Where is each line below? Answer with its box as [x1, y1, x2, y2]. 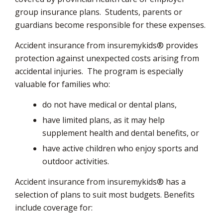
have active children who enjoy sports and [42, 142, 198, 154]
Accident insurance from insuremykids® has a [15, 176, 186, 187]
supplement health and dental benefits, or [42, 127, 199, 138]
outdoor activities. [42, 155, 109, 167]
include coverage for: [15, 202, 93, 213]
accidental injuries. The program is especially [15, 65, 183, 77]
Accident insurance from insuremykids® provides [15, 39, 198, 51]
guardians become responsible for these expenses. [15, 19, 206, 30]
